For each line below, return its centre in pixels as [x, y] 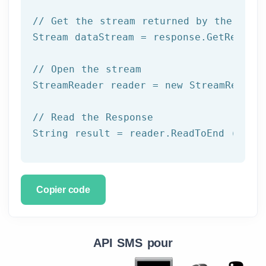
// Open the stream [87, 69]
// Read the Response [93, 117]
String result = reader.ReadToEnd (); [141, 133]
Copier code [63, 189]
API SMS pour [133, 243]
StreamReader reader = [99, 85]
